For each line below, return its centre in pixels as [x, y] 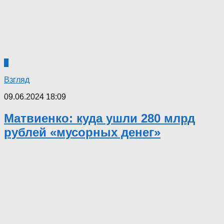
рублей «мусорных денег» [82, 132]
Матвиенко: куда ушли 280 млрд [99, 118]
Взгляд [17, 80]
